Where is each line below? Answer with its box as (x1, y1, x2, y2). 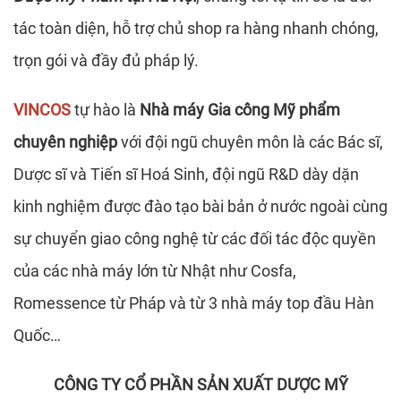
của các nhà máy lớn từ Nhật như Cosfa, (13, 261, 296, 281)
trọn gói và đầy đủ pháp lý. (13, 51, 202, 71)
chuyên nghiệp (13, 132, 117, 152)
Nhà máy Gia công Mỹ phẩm (140, 100, 340, 120)
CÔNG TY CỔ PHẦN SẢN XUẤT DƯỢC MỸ (53, 375, 348, 395)
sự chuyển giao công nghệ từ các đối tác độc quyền (13, 229, 376, 249)
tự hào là (71, 100, 136, 120)
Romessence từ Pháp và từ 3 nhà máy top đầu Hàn (13, 294, 374, 313)
